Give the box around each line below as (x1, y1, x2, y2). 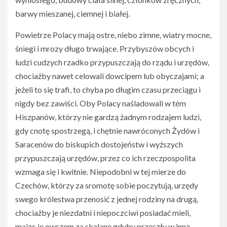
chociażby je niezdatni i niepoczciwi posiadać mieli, (15, 208, 191, 217)
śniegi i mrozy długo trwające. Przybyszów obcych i (15, 44, 194, 53)
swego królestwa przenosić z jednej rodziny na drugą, (15, 194, 198, 204)
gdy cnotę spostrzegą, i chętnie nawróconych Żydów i (15, 126, 200, 135)
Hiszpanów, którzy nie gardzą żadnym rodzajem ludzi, (15, 112, 201, 122)
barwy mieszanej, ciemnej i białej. (15, 9, 130, 18)
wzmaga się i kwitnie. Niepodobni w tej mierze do (15, 167, 186, 176)
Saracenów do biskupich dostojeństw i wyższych (15, 139, 183, 149)
